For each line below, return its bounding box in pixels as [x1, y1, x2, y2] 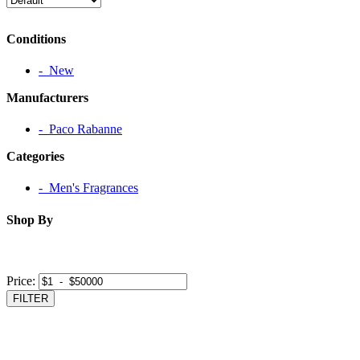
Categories [6, 149, 64, 164]
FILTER [13, 292, 48, 305]
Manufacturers [6, 90, 88, 104]
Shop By [6, 212, 53, 227]
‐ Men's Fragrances [39, 181, 138, 195]
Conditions [6, 31, 66, 46]
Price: [6, 273, 35, 288]
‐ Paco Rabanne [39, 122, 122, 137]
